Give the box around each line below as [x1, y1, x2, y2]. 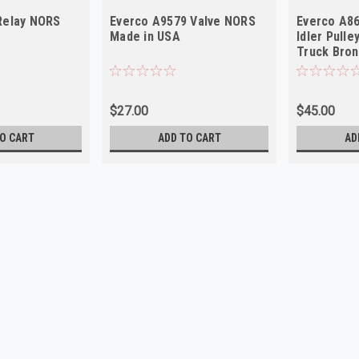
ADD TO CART [157, 131, 221, 144]
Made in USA [110, 28, 180, 44]
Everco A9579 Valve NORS [110, 13, 256, 29]
